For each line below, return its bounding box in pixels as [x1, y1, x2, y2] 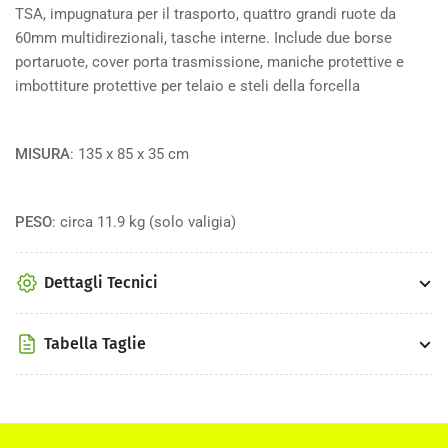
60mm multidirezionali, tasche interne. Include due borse [15, 28, 392, 47]
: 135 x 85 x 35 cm [70, 144, 189, 163]
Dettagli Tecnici [44, 273, 158, 293]
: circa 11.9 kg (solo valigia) [52, 212, 240, 231]
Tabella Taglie [44, 334, 146, 354]
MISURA [15, 144, 70, 163]
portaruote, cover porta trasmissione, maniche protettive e [15, 52, 404, 71]
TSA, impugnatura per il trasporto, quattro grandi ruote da [15, 4, 396, 23]
